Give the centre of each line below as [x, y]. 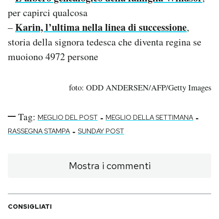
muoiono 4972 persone [53, 56]
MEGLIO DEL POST [68, 117]
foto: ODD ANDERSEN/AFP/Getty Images [140, 87]
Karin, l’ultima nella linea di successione [101, 27]
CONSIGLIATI [30, 206]
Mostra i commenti [109, 165]
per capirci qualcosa [48, 12]
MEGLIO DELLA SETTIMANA [149, 117]
